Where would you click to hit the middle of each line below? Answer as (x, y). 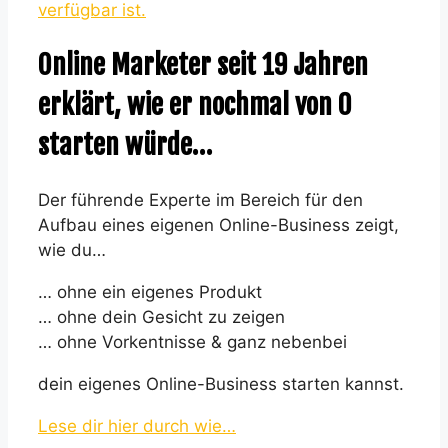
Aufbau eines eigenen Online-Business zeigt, (218, 224)
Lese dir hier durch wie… (137, 425)
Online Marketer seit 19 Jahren (203, 65)
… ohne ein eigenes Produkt (150, 291)
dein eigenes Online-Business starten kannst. (221, 383)
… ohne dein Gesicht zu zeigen (161, 316)
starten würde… (125, 145)
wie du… (72, 249)
